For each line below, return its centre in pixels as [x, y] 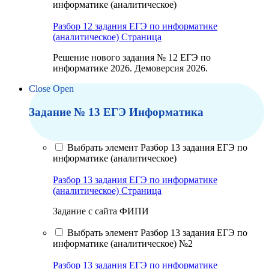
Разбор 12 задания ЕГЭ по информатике [135, 26]
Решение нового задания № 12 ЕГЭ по [132, 58]
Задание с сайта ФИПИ [101, 211]
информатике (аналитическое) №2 [123, 243]
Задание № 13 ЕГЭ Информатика [116, 112]
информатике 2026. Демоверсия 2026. [130, 68]
